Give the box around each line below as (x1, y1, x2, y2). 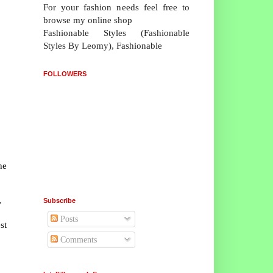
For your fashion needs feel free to (43, 1, 190, 12)
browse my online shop (43, 14, 132, 25)
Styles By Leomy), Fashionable (43, 40, 162, 51)
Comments (58, 235, 97, 244)
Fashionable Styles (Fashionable (43, 27, 190, 38)
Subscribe (43, 196, 76, 204)
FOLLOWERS (43, 69, 87, 77)
